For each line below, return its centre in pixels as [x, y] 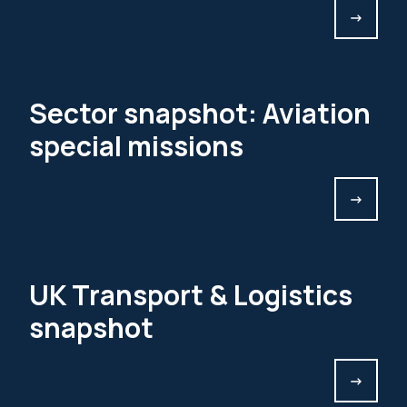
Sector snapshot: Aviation [200, 113]
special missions [136, 146]
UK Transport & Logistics [191, 295]
